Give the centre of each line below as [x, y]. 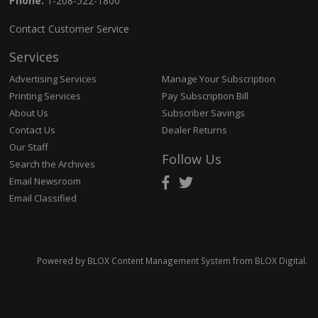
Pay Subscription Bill [205, 96]
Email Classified [43, 198]
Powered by [62, 260]
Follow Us [191, 159]
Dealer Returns [194, 130]
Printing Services [45, 96]
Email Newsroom [45, 181]
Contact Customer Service [70, 29]
